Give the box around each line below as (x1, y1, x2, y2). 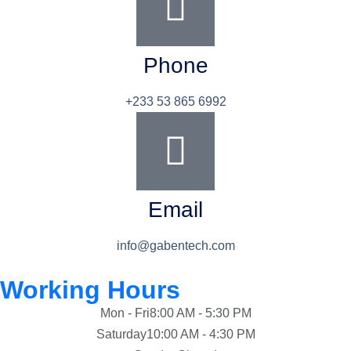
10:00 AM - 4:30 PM (146, 327, 255, 342)
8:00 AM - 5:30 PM (149, 306, 251, 320)
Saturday (96, 327, 147, 342)
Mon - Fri (100, 306, 150, 320)
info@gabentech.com (116, 239, 235, 253)
